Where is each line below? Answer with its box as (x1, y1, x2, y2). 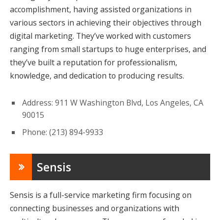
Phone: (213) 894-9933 (22, 126, 103, 137)
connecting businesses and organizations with (10, 202, 179, 214)
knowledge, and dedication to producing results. (10, 70, 184, 81)
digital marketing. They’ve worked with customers (10, 30, 191, 41)
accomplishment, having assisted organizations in (10, 3, 192, 15)
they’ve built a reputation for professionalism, (10, 56, 177, 68)
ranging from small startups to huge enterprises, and (10, 43, 206, 55)
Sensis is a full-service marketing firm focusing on (10, 189, 192, 200)
